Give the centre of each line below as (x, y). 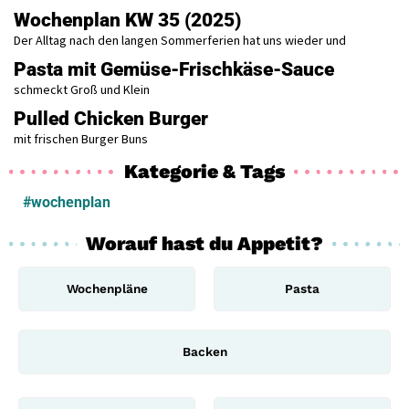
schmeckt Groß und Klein (82, 90)
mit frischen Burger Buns (81, 139)
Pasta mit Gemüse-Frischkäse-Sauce (174, 70)
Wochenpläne (107, 289)
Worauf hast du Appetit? (204, 244)
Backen (204, 352)
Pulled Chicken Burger (111, 119)
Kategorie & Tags (204, 172)
